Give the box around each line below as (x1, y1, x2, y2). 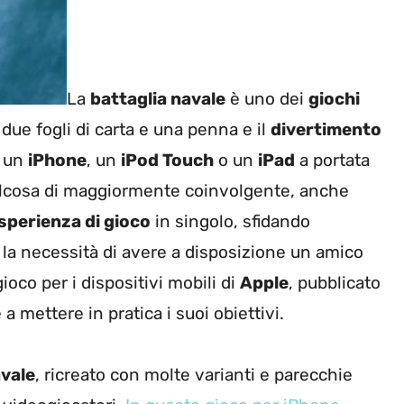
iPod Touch (121, 150, 214, 171)
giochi (308, 88, 360, 110)
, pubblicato (289, 272, 381, 294)
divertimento (271, 119, 381, 141)
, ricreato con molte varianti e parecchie (35, 364, 353, 386)
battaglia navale (90, 88, 225, 110)
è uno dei (225, 88, 308, 110)
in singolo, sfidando (151, 211, 310, 233)
